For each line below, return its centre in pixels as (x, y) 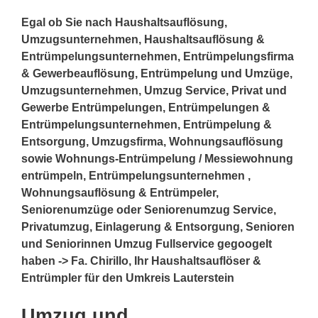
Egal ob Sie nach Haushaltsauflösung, (124, 22)
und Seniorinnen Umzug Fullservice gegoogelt (147, 243)
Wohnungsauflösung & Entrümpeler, (120, 192)
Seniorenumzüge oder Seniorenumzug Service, (149, 209)
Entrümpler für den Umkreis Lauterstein (128, 278)
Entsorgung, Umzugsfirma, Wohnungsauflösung (152, 141)
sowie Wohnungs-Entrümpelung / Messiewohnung (157, 158)
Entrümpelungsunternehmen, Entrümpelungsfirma (158, 56)
